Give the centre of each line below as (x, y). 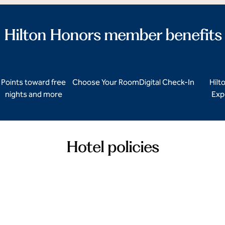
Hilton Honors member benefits (113, 34)
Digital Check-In (167, 82)
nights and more (33, 94)
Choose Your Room (106, 82)
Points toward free (33, 82)
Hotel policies (113, 146)
